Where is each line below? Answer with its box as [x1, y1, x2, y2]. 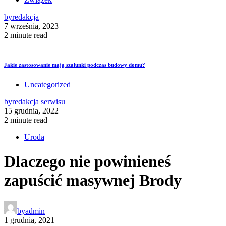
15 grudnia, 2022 [4, 106, 59, 115]
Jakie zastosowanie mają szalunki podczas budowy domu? [4, 61, 145, 68]
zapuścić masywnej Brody [4, 171, 182, 190]
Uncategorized [24, 80, 71, 89]
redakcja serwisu [12, 97, 65, 106]
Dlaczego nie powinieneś [4, 152, 171, 171]
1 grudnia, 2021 [4, 215, 54, 224]
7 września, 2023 [4, 21, 59, 30]
